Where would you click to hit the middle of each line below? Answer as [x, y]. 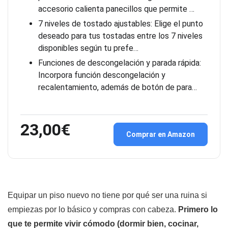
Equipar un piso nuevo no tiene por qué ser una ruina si [107, 195]
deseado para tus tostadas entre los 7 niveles [120, 36]
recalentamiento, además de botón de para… [118, 88]
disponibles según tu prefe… [88, 48]
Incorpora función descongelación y [102, 75]
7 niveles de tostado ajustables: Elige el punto [121, 24]
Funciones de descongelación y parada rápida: [120, 63]
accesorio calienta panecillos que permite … [116, 9]
